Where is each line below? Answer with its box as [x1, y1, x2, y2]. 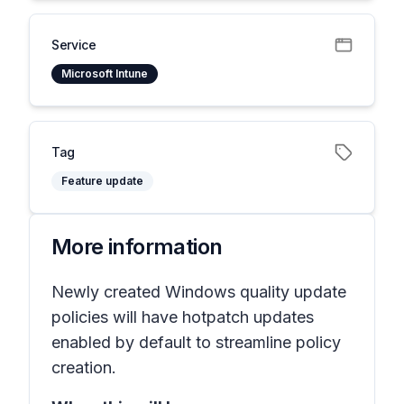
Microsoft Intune [61, 67, 148, 80]
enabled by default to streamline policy [51, 333, 341, 352]
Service [51, 37, 96, 52]
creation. [51, 358, 116, 377]
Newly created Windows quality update [51, 282, 346, 301]
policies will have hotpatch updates [51, 308, 314, 326]
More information [51, 234, 223, 260]
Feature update [61, 174, 143, 188]
